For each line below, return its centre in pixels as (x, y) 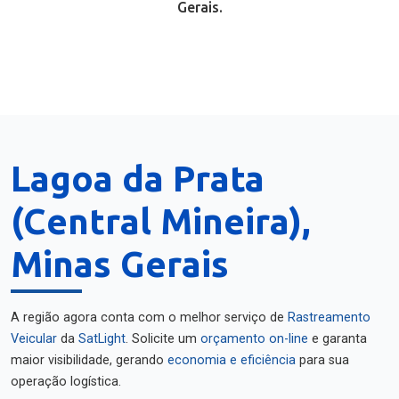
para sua (322, 360)
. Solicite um (163, 339)
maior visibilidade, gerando (89, 360)
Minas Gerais (120, 264)
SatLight (102, 339)
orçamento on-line (254, 339)
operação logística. (66, 382)
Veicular (34, 339)
